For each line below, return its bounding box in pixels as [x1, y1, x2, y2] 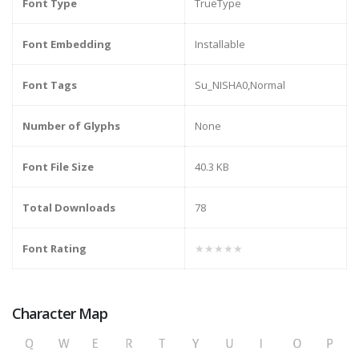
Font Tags [22, 78, 77, 93]
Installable [195, 37, 245, 52]
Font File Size [22, 159, 94, 175]
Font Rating [22, 241, 87, 256]
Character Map [12, 304, 108, 324]
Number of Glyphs [22, 119, 120, 134]
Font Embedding [22, 37, 111, 52]
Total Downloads [22, 200, 115, 216]
